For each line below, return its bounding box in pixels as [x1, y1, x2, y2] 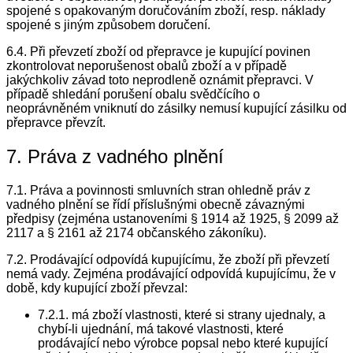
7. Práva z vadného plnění [6, 145, 224, 167]
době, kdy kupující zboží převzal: [6, 281, 188, 295]
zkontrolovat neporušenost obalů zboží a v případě [6, 58, 287, 72]
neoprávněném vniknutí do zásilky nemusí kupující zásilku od [6, 101, 347, 115]
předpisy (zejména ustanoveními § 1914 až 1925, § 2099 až [6, 211, 339, 225]
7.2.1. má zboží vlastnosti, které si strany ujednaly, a [38, 307, 325, 321]
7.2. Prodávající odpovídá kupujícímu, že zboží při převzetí [6, 252, 329, 266]
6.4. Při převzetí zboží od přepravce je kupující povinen [6, 44, 310, 58]
